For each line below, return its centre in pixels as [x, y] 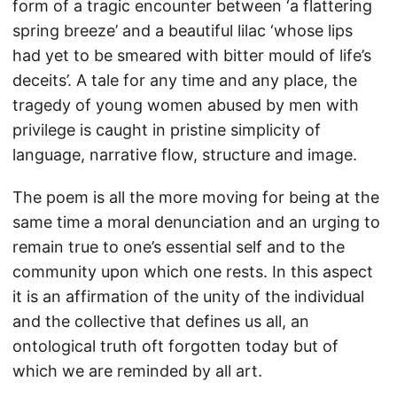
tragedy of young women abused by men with [186, 105]
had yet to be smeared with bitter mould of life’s [192, 55]
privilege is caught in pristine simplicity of [167, 130]
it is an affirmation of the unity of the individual [188, 296]
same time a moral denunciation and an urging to [196, 222]
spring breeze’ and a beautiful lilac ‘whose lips [183, 31]
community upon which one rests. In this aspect [193, 272]
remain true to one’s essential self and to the [179, 247]
